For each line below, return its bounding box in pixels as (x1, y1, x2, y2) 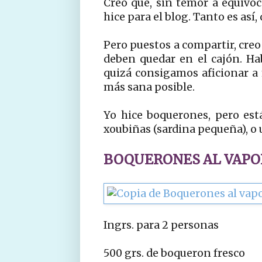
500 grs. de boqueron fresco (104, 246, 245, 260)
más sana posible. (104, 80, 195, 94)
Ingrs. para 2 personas (104, 218, 219, 232)
